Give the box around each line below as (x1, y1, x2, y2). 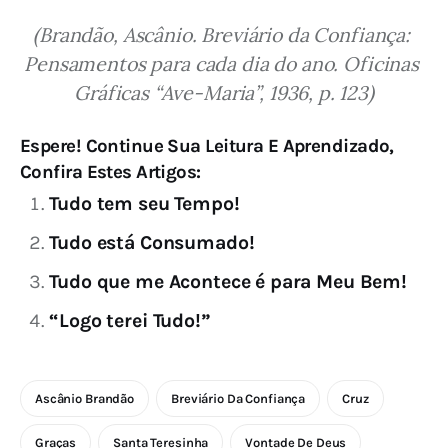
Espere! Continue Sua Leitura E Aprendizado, (20, 135, 394, 158)
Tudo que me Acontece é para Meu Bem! (49, 269, 407, 293)
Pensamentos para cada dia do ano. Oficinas (24, 50, 424, 76)
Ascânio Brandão (35, 390, 135, 406)
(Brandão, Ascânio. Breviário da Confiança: (33, 21, 415, 47)
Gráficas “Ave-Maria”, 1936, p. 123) (74, 79, 374, 105)
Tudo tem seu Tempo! (49, 192, 240, 216)
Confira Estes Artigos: (20, 161, 201, 184)
